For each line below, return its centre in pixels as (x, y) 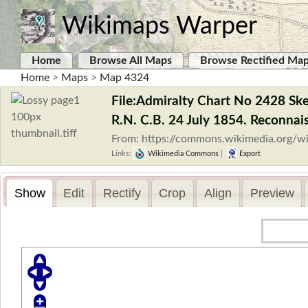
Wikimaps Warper (159, 26)
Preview (272, 193)
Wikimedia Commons (182, 154)
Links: (122, 154)
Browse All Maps (131, 60)
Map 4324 (124, 78)
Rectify (122, 193)
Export (249, 154)
